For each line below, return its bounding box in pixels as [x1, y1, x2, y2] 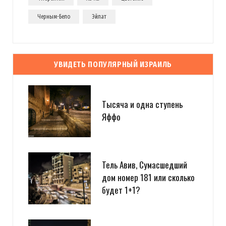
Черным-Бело [37, 13, 70, 21]
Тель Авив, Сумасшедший [102, 158, 187, 172]
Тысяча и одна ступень [102, 97, 183, 110]
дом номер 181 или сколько [102, 171, 195, 184]
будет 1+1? [102, 184, 140, 197]
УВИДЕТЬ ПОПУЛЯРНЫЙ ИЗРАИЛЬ [53, 60, 173, 70]
